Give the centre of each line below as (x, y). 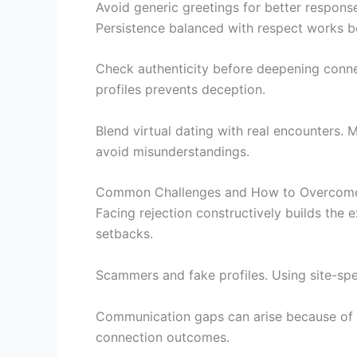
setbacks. (124, 234)
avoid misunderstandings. (173, 151)
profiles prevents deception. (180, 90)
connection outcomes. (163, 337)
